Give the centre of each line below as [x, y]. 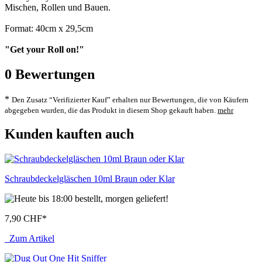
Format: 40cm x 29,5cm [49, 28]
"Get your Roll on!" [44, 49]
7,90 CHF [23, 219]
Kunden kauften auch [69, 134]
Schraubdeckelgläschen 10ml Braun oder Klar [90, 179]
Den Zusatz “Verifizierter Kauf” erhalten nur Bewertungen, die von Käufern [130, 100]
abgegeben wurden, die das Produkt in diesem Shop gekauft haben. [111, 110]
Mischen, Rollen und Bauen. [58, 7]
